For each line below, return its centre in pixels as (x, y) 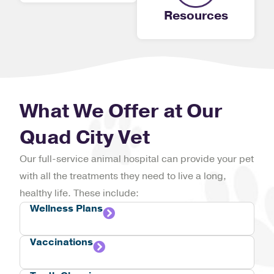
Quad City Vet (85, 137)
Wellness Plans (66, 208)
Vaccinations (61, 242)
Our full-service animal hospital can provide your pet (137, 159)
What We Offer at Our (121, 111)
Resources (196, 15)
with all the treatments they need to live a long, (123, 176)
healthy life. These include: (79, 193)
